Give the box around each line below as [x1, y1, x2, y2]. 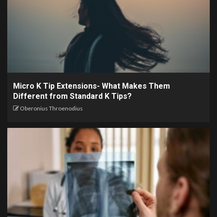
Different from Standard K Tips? [13, 92, 132, 101]
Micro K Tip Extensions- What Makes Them [13, 81, 170, 91]
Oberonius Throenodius [20, 105, 83, 112]
